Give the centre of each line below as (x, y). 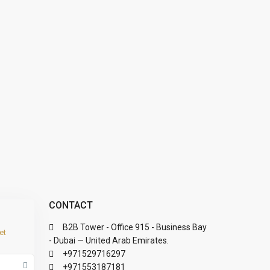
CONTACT (71, 205)
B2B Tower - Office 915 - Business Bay (135, 227)
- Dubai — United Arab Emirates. (109, 240)
